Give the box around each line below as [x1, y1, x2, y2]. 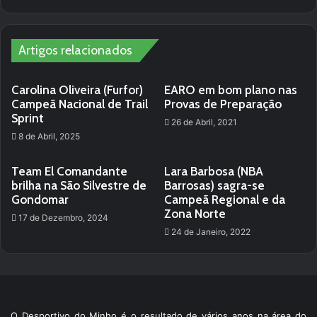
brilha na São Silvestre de [11, 178, 146, 192]
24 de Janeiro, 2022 [171, 226, 250, 237]
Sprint [11, 111, 44, 125]
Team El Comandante [11, 164, 127, 178]
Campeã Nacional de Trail [11, 97, 148, 111]
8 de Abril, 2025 [18, 131, 80, 142]
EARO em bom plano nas [164, 83, 297, 97]
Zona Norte [164, 207, 226, 221]
